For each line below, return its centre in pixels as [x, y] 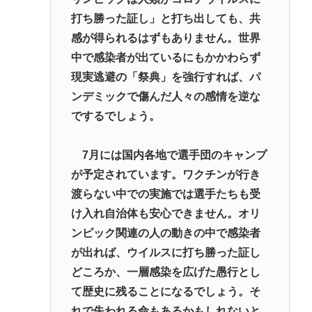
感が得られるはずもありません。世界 [165, 38]
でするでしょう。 [115, 116]
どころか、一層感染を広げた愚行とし [165, 272]
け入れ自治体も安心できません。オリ [165, 214]
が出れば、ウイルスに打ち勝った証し [165, 253]
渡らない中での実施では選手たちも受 [165, 194]
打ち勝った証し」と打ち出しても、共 [165, 18]
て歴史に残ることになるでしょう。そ [165, 292]
